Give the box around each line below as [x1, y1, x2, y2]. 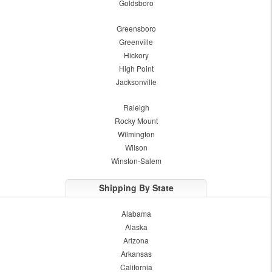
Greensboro [116, 22, 156, 33]
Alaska [124, 221, 148, 232]
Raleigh [123, 101, 149, 112]
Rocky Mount [114, 115, 158, 126]
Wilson [124, 141, 148, 152]
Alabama [121, 208, 151, 219]
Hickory [123, 49, 149, 60]
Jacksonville [115, 76, 157, 87]
